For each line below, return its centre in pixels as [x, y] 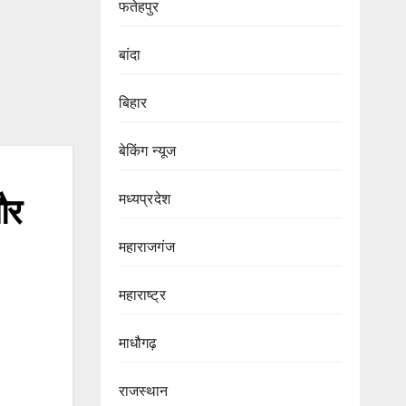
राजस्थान [143, 391]
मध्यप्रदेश [144, 199]
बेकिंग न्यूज [147, 151]
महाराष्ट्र [142, 295]
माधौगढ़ [138, 343]
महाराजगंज [146, 247]
